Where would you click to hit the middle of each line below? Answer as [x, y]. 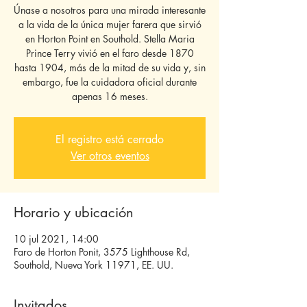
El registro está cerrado [110, 139]
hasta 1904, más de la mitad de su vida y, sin [110, 67]
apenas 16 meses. [110, 96]
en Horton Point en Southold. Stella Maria [110, 39]
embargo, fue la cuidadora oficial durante [110, 82]
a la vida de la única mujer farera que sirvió [110, 24]
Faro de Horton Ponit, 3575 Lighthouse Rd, [102, 252]
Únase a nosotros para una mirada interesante [110, 10]
